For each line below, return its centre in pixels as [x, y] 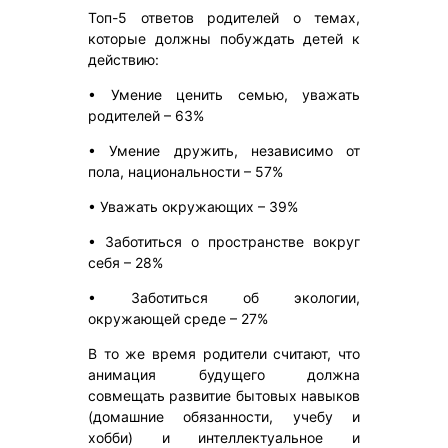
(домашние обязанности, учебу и [224, 417]
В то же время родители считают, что [224, 354]
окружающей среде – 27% [178, 319]
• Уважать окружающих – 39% [193, 207]
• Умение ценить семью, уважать [224, 95]
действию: [123, 60]
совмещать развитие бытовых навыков [224, 396]
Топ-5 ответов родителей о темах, [224, 18]
